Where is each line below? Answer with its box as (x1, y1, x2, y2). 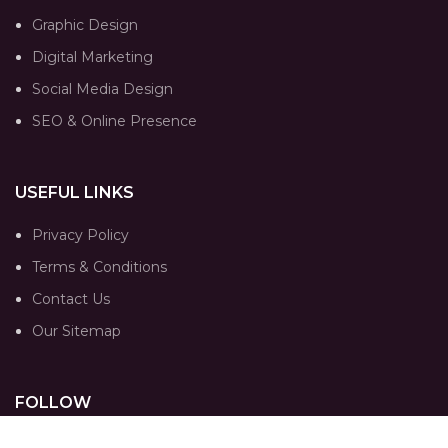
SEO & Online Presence (32, 112, 197, 130)
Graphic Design (32, 16, 138, 34)
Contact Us (32, 290, 110, 308)
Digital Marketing (32, 48, 153, 66)
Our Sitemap (32, 322, 121, 340)
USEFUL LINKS (15, 183, 134, 202)
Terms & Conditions (32, 258, 167, 276)
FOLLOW (15, 393, 91, 412)
